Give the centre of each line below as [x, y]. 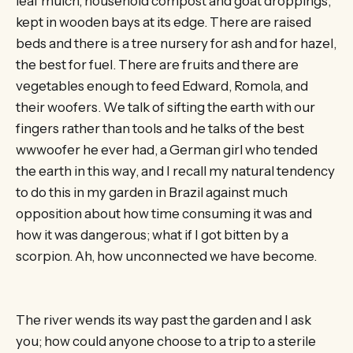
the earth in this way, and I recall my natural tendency [175, 171]
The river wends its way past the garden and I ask [163, 320]
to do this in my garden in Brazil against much [152, 192]
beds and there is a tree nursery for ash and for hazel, [176, 43]
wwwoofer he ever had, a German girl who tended [167, 149]
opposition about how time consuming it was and [164, 213]
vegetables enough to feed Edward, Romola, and [162, 85]
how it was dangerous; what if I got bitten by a [152, 234]
